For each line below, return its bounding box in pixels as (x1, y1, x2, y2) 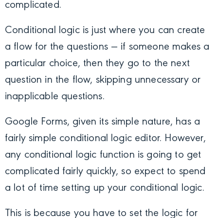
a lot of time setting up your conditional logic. (5, 183, 204, 194)
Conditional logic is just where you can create (5, 25, 205, 36)
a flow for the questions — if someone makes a (5, 42, 210, 53)
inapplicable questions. (5, 91, 105, 103)
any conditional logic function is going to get (5, 150, 201, 161)
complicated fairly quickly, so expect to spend (5, 166, 206, 178)
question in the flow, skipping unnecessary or (5, 75, 201, 86)
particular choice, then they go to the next (5, 58, 190, 70)
